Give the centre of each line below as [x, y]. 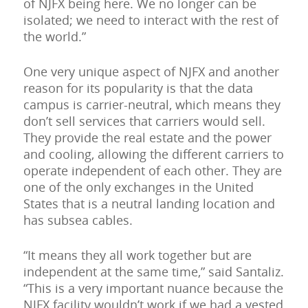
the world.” [54, 37]
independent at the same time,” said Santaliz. [153, 272]
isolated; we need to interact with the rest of [151, 20]
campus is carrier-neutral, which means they [152, 105]
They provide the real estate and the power [147, 138]
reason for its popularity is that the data [138, 88]
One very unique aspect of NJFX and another [151, 72]
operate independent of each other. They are [152, 171]
